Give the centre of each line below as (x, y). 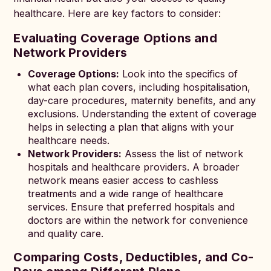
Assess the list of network (183, 154)
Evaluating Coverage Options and (115, 38)
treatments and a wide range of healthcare (126, 194)
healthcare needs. (69, 140)
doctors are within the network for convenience (138, 220)
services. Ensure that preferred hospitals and (132, 207)
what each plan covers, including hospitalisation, (139, 87)
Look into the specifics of (179, 74)
